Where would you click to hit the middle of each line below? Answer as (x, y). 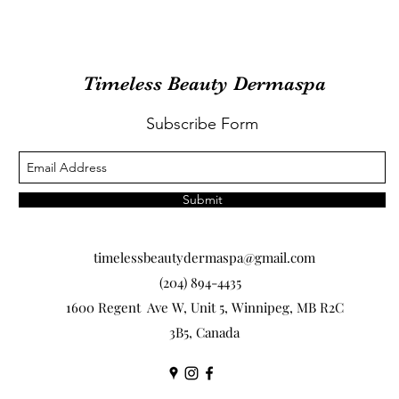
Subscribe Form (202, 124)
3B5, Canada (204, 333)
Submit (202, 200)
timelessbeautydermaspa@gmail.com (204, 258)
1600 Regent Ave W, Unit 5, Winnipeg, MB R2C (204, 308)
